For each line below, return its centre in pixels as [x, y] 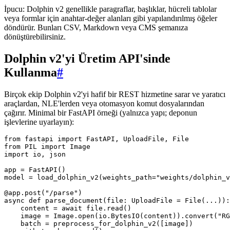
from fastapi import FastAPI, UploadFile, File [97, 139]
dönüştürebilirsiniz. [35, 36]
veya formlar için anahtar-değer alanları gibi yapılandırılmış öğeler [111, 18]
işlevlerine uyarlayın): [39, 122]
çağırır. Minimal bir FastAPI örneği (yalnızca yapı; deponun [101, 112]
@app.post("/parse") [43, 193]
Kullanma [31, 72]
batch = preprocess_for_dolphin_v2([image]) [99, 223]
